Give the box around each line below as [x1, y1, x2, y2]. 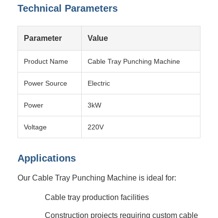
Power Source [24, 79, 67, 87]
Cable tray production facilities [45, 193, 149, 201]
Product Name [24, 57, 68, 65]
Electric [88, 79, 110, 87]
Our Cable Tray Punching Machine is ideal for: [18, 173, 176, 182]
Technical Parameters [18, 3, 118, 14]
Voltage [24, 123, 47, 131]
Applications [18, 153, 76, 163]
